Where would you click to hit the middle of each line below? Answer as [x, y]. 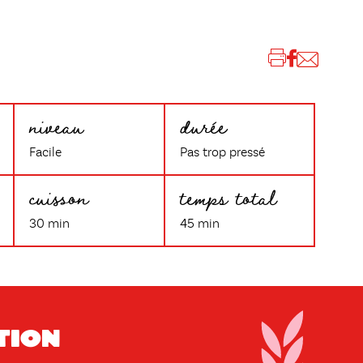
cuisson [59, 196]
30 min [50, 224]
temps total [228, 196]
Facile [46, 153]
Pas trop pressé [222, 153]
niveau [57, 125]
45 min [199, 224]
